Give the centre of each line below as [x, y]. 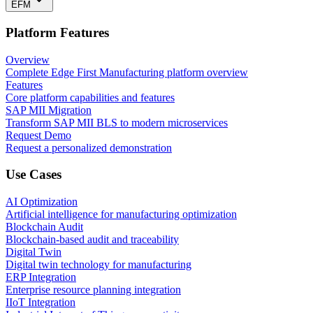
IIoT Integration [41, 303]
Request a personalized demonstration [89, 147]
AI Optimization [42, 202]
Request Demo [38, 135]
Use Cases [34, 175]
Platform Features [57, 32]
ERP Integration [41, 277]
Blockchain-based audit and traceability [92, 240]
